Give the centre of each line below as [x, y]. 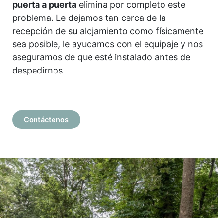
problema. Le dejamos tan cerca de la [89, 18]
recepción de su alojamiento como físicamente [108, 31]
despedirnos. [39, 71]
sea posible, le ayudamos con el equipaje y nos [108, 44]
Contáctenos [46, 120]
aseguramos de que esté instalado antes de [101, 57]
